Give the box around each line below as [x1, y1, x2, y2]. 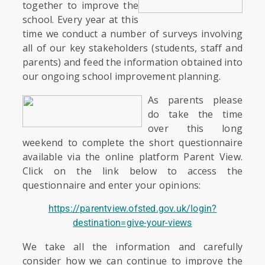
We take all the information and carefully [22, 240, 243, 253]
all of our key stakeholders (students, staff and [22, 41, 243, 54]
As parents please [148, 93, 243, 106]
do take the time [148, 107, 243, 121]
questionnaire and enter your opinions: [22, 178, 201, 192]
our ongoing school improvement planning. [22, 69, 221, 83]
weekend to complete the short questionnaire [22, 135, 243, 149]
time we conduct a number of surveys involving [22, 27, 243, 40]
